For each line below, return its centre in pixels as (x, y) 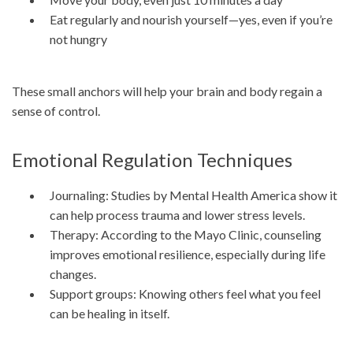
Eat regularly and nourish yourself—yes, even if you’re (191, 20)
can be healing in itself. (110, 314)
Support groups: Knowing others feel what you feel (185, 294)
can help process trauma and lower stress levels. (177, 215)
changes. (73, 274)
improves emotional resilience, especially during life (188, 255)
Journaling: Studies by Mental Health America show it (193, 195)
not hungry (78, 39)
